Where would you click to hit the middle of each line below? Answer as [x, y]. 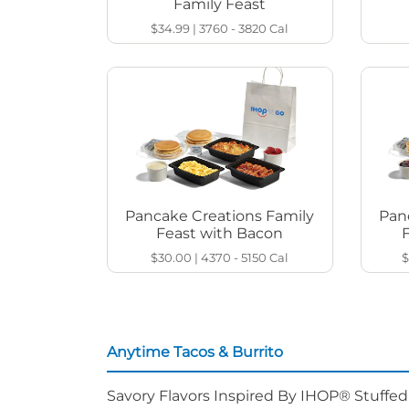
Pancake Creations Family [220, 216]
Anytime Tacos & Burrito [195, 352]
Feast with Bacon [220, 234]
